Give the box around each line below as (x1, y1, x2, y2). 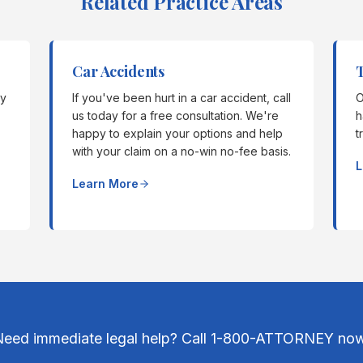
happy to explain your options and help (72, 126, 284, 140)
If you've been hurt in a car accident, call (72, 91, 292, 105)
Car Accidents (72, 62, 164, 81)
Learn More (72, 177, 139, 190)
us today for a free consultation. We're (72, 109, 280, 122)
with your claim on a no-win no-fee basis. (72, 144, 292, 158)
